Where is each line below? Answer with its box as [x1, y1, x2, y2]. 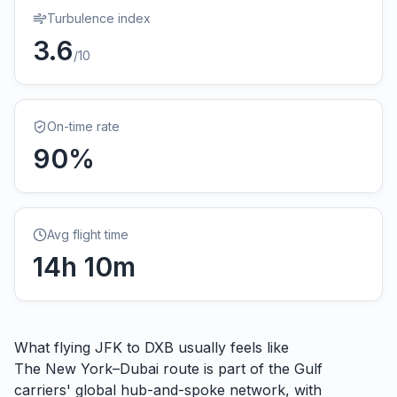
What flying [14, 339, 95, 356]
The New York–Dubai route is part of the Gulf [14, 360, 323, 378]
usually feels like [174, 339, 289, 356]
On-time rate [47, 119, 120, 134]
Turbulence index [47, 11, 151, 26]
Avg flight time [47, 227, 128, 242]
